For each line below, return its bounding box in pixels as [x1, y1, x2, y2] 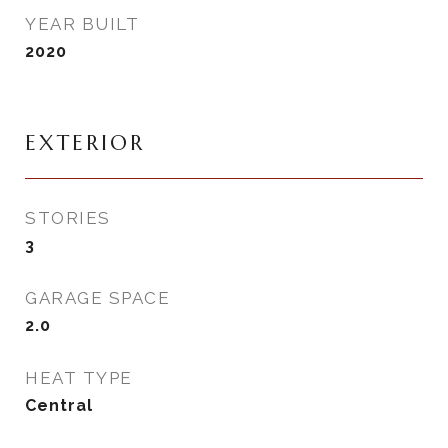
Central [25, 396, 93, 415]
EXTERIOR [25, 130, 145, 156]
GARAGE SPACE [25, 288, 170, 308]
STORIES [25, 208, 111, 228]
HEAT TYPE [25, 368, 133, 388]
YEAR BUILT [25, 14, 139, 34]
